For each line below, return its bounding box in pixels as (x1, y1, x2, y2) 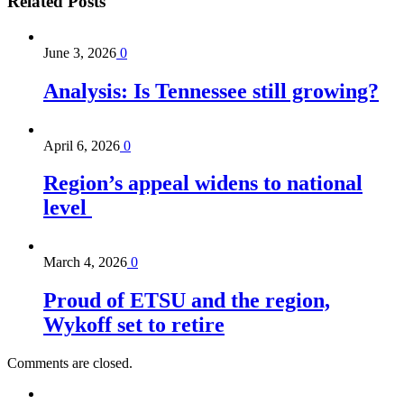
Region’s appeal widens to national (43, 171, 363, 196)
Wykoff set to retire (43, 313, 225, 337)
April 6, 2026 (43, 137, 120, 153)
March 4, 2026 (43, 254, 127, 271)
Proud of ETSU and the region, (43, 289, 330, 313)
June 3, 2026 (43, 44, 116, 60)
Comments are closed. (7, 355, 133, 372)
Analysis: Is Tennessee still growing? (43, 78, 379, 103)
